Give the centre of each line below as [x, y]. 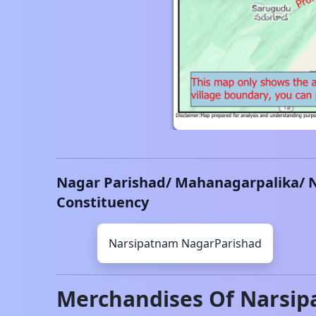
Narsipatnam [144, 243]
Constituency [103, 202]
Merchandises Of [148, 299]
